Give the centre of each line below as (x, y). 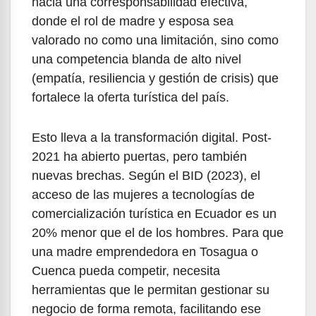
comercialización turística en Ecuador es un (154, 214)
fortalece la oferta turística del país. (130, 98)
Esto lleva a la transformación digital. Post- (152, 138)
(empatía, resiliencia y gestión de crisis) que (155, 79)
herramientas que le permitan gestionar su (151, 290)
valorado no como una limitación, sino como (155, 41)
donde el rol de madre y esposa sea (133, 22)
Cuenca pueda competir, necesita (126, 271)
